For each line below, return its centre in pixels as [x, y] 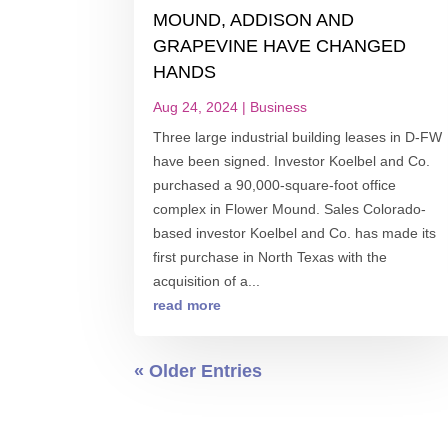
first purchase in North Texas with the [270, 256]
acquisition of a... [207, 280]
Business [279, 106]
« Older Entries [198, 370]
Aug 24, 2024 [196, 106]
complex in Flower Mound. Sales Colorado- [290, 208]
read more [187, 304]
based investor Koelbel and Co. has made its [295, 232]
